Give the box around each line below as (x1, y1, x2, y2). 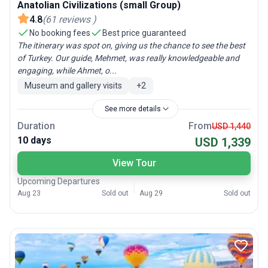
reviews (59, 14, 90, 26)
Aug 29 (139, 189, 163, 198)
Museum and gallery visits (25, 81, 122, 91)
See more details (105, 105, 161, 114)
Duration (17, 120, 55, 132)
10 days (17, 135, 51, 147)
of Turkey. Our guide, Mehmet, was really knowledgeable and (17, 53, 239, 63)
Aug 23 (17, 189, 41, 198)
